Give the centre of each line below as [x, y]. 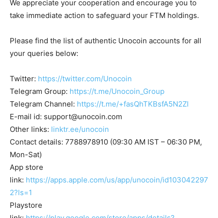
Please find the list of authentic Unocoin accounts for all [106, 41]
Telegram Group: [40, 91]
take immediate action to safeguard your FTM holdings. [104, 16]
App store [27, 167]
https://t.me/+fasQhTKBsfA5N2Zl [133, 104]
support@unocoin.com [83, 117]
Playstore [26, 205]
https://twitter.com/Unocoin [85, 79]
